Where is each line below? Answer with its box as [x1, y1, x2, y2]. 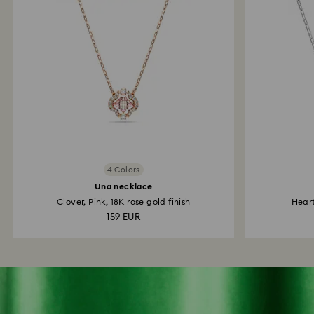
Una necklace [94, 182, 153, 191]
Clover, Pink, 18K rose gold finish [56, 198, 191, 206]
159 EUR [107, 213, 141, 222]
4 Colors [107, 165, 140, 174]
